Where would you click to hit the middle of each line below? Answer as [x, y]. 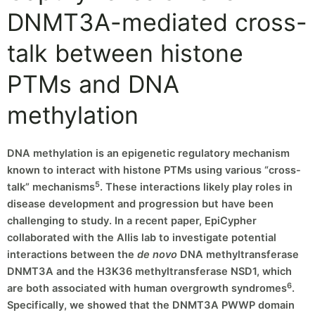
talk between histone [125, 53]
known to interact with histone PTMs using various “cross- [154, 171]
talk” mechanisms [51, 187]
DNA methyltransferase [238, 255]
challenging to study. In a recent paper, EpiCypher [132, 221]
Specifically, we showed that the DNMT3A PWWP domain [151, 306]
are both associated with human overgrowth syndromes [147, 289]
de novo [157, 255]
